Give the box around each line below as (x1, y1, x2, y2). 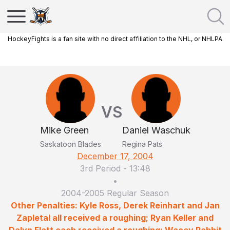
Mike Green (40, 125, 89, 136)
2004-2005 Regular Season (61, 188, 169, 198)
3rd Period (80, 163, 121, 174)
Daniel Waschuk (122, 125, 190, 136)
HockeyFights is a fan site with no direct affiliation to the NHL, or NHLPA (8, 35, 222, 43)
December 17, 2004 (76, 151, 154, 161)
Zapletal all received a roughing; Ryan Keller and (16, 213, 214, 223)
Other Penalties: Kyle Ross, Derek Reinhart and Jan (10, 200, 220, 210)
